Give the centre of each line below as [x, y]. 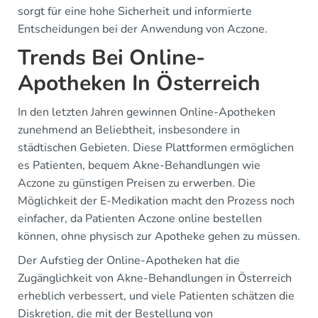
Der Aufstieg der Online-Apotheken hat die [129, 261]
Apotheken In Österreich [139, 83]
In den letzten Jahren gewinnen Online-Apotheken [147, 112]
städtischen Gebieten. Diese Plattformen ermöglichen [156, 148]
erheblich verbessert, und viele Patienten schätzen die [156, 296]
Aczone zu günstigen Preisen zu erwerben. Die [137, 183]
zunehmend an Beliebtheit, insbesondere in [129, 130]
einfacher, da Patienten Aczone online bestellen [140, 219]
